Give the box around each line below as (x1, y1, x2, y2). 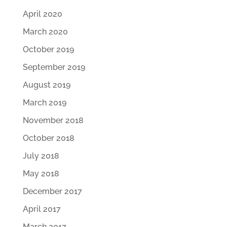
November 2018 (22, 116, 84, 125)
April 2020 (22, 9, 62, 19)
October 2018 (22, 133, 74, 143)
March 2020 (22, 27, 68, 36)
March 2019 (22, 98, 66, 107)
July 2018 (22, 151, 59, 161)
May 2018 (22, 169, 59, 178)
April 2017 (22, 204, 61, 214)
